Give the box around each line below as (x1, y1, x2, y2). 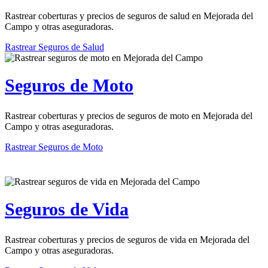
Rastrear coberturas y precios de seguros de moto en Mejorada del (5, 110, 252, 121)
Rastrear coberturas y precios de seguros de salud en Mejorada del (5, 10, 253, 21)
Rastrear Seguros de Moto (5, 141, 103, 152)
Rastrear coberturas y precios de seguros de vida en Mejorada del (5, 234, 249, 245)
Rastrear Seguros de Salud (5, 41, 104, 52)
